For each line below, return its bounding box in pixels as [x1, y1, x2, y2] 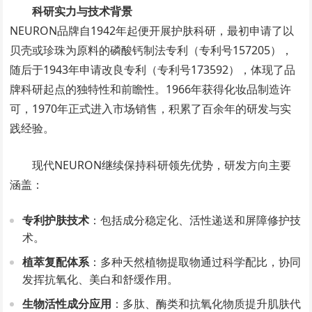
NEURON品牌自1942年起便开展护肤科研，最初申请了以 [10, 23, 295, 38]
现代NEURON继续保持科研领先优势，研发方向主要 [32, 157, 292, 173]
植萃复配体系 [22, 254, 90, 270]
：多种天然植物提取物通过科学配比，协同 [89, 254, 302, 270]
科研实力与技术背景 [32, 3, 133, 19]
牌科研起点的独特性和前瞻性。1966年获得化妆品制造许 [10, 81, 292, 97]
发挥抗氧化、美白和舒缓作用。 [22, 272, 179, 287]
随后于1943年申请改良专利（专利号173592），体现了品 [10, 62, 296, 77]
